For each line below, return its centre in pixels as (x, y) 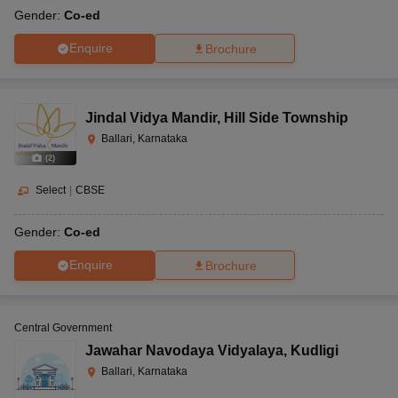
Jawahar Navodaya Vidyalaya (184, 350)
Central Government (63, 327)
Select (51, 190)
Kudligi (314, 350)
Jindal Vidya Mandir (151, 117)
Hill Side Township (286, 117)
